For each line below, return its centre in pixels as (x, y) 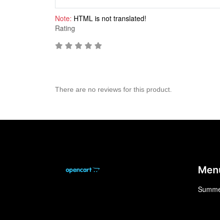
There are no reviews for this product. (113, 90)
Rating (65, 28)
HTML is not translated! (109, 18)
